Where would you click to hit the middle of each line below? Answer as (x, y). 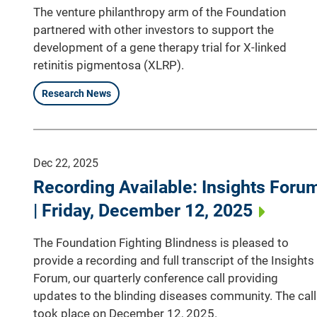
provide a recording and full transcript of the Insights (174, 260)
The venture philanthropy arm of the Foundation (160, 12)
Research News (76, 93)
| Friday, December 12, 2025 (143, 210)
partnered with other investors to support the (154, 29)
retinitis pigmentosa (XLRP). (109, 65)
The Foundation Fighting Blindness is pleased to (161, 242)
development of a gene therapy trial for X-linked (160, 47)
